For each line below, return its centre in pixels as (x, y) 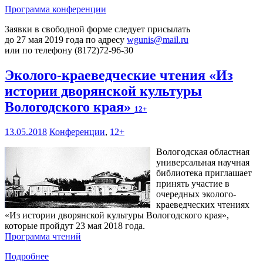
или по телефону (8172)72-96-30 (69, 50)
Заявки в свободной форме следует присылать (97, 29)
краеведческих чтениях (203, 204)
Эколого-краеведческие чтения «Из (119, 75)
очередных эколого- (196, 194)
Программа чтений (43, 236)
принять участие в (193, 183)
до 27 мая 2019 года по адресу (66, 39)
